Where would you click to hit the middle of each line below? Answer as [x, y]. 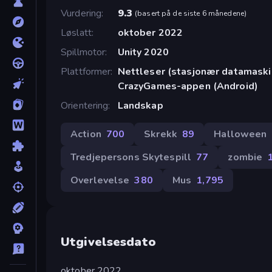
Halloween [240, 134]
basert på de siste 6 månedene [191, 13]
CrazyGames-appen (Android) [188, 86]
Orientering [85, 105]
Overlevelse [100, 180]
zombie [245, 157]
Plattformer [86, 71]
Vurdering [81, 13]
